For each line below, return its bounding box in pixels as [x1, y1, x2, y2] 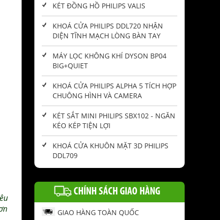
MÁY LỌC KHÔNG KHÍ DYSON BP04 [53, 51, 166, 61]
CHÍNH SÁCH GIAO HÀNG [74, 186, 160, 198]
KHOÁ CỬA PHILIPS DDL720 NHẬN [53, 21, 163, 31]
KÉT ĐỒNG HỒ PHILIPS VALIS [53, 1, 145, 11]
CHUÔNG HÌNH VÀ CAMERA [53, 91, 142, 101]
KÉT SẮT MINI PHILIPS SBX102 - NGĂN [53, 111, 175, 121]
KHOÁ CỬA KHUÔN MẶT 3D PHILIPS [53, 141, 168, 151]
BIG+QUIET [53, 61, 88, 71]
